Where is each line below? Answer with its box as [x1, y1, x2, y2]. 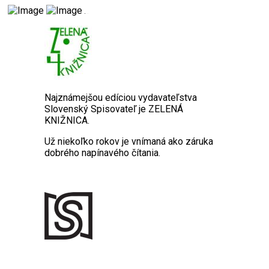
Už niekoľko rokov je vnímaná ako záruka [44, 136, 213, 147]
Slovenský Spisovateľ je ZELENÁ [44, 103, 183, 115]
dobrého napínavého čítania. [44, 147, 160, 159]
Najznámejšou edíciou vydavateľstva [44, 92, 197, 103]
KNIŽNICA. [44, 115, 89, 126]
